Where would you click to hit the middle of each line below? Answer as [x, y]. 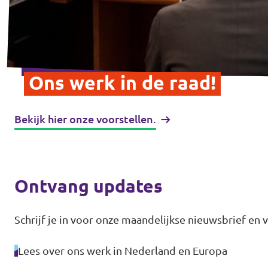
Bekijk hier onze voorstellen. [85, 119]
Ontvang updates [89, 186]
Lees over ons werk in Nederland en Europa [123, 250]
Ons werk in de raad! [122, 82]
